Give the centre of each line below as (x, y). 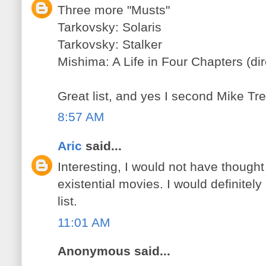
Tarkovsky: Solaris (110, 27)
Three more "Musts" (114, 9)
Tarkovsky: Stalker (110, 44)
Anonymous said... (114, 251)
